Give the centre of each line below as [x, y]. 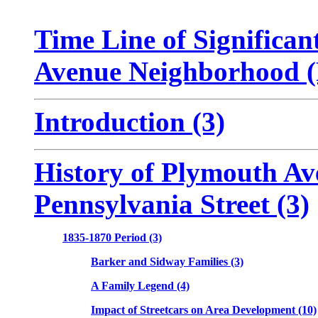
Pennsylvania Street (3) [172, 204]
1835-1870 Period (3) [112, 237]
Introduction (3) [130, 122]
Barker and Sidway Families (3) [167, 262]
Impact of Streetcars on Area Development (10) [204, 310]
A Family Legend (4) [140, 286]
